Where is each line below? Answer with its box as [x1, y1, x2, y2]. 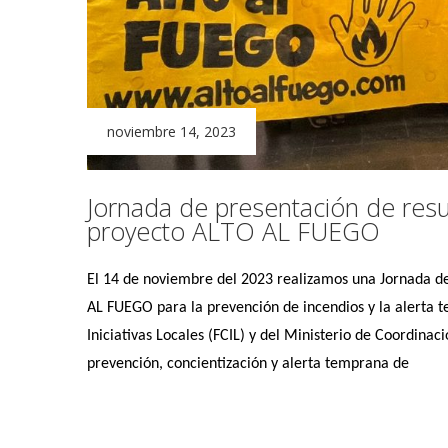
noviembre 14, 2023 [107, 122, 236, 142]
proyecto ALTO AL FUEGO [87, 214, 380, 249]
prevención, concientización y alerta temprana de [87, 356, 409, 373]
